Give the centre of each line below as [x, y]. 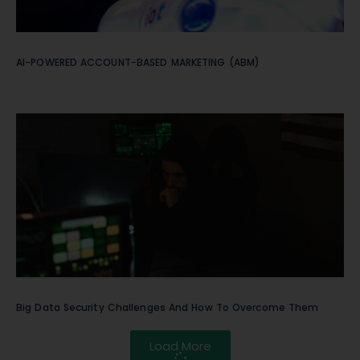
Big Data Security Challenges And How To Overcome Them [168, 307]
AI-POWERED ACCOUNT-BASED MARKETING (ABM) [138, 62]
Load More [180, 346]
